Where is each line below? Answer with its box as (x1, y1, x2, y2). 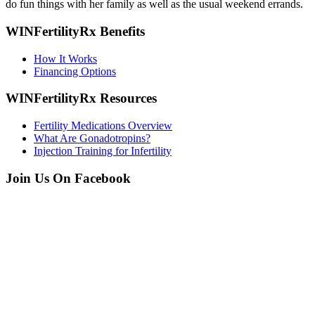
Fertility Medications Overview (34, 119, 172, 131)
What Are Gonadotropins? (34, 131, 150, 144)
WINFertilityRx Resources (6, 91, 157, 106)
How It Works (34, 52, 97, 65)
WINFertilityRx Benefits (6, 23, 145, 39)
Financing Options (34, 65, 116, 77)
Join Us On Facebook (6, 170, 131, 186)
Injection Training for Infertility (34, 144, 172, 157)
